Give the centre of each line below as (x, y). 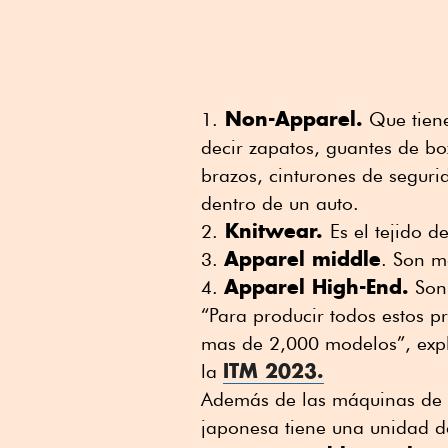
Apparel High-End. (316, 286)
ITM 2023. (273, 370)
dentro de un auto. (280, 202)
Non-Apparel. (290, 118)
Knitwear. (274, 230)
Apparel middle (302, 258)
